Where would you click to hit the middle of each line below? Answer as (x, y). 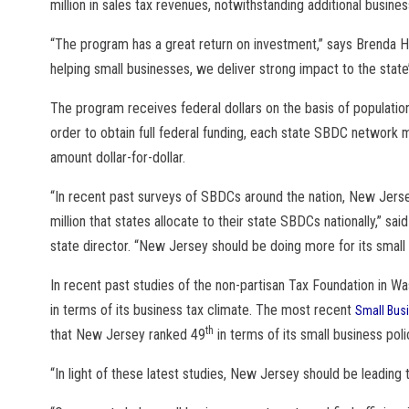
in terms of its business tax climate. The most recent (203, 310)
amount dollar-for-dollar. (118, 158)
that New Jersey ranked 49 (128, 335)
